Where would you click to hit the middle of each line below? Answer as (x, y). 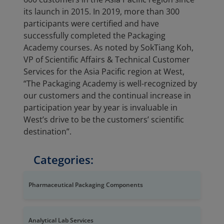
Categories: (63, 160)
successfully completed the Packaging (94, 36)
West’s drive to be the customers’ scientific (104, 120)
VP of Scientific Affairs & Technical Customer (107, 60)
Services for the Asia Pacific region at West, (104, 72)
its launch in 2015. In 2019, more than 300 (101, 12)
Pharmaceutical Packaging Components (86, 185)
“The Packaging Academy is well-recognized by (110, 84)
